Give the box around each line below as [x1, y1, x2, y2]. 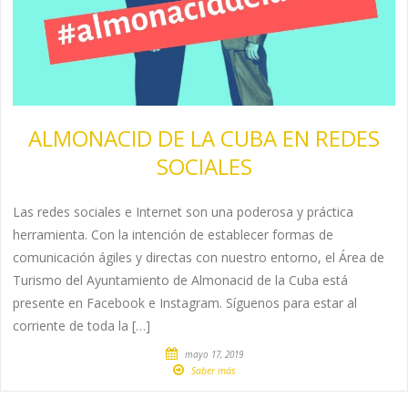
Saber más [190, 363, 236, 377]
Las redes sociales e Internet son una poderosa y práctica [13, 202, 354, 220]
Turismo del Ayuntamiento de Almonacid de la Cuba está [13, 270, 349, 289]
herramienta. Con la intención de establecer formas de [13, 225, 334, 243]
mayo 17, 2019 [184, 347, 243, 361]
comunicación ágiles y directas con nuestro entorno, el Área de [13, 248, 385, 266]
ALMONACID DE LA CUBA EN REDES [28, 122, 380, 153]
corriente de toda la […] [13, 316, 151, 334]
